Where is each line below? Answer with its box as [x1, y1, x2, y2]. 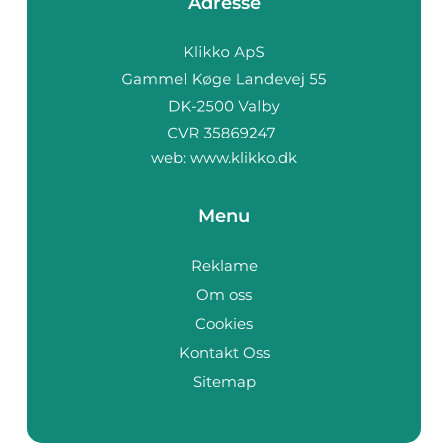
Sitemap [192, 371, 256, 391]
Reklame [190, 255, 258, 275]
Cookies [195, 313, 253, 333]
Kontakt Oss [178, 342, 270, 362]
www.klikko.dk [190, 147, 297, 167]
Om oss [196, 284, 252, 304]
